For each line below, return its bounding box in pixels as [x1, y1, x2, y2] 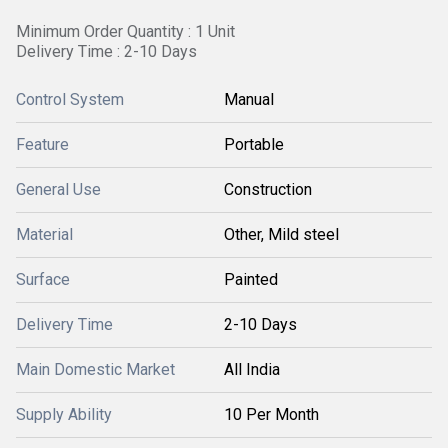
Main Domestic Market [16, 360, 175, 379]
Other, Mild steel [224, 225, 339, 244]
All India [224, 360, 280, 379]
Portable [224, 135, 284, 154]
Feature [16, 135, 69, 154]
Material [16, 225, 73, 244]
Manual [224, 90, 274, 109]
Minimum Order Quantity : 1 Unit [16, 22, 235, 41]
